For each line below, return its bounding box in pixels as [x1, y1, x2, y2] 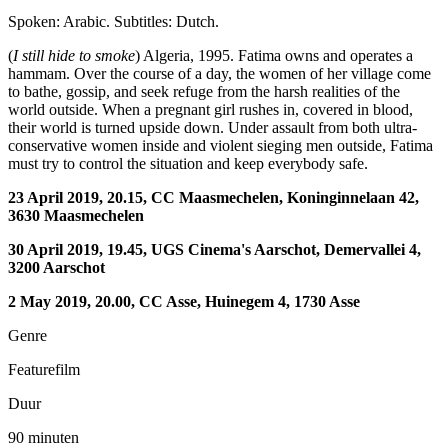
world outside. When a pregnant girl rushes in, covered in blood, [8, 101, 413, 119]
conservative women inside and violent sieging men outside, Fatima [8, 137, 433, 155]
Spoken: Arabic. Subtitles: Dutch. [8, 13, 219, 31]
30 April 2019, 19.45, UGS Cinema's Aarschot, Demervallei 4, [8, 241, 421, 259]
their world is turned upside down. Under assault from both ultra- [8, 119, 417, 137]
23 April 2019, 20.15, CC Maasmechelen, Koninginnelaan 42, [8, 189, 419, 207]
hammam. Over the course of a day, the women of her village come [8, 65, 431, 83]
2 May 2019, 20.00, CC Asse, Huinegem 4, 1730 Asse [8, 293, 360, 311]
